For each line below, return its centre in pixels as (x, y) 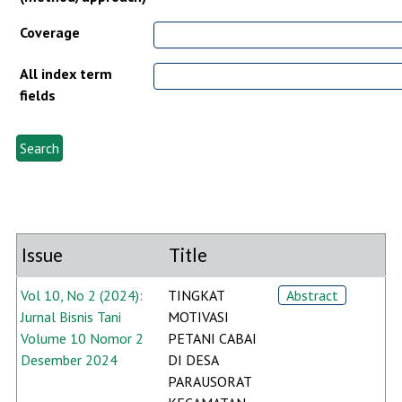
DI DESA (192, 359)
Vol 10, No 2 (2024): (81, 295)
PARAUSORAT (209, 381)
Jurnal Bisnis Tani (70, 316)
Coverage (49, 32)
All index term (66, 73)
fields (37, 95)
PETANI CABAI (212, 338)
